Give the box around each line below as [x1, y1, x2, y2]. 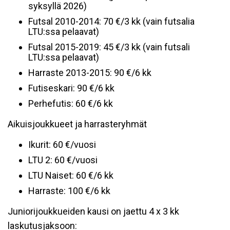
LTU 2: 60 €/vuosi [28, 155, 98, 165]
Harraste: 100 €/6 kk [28, 185, 110, 196]
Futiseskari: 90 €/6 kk [28, 83, 114, 93]
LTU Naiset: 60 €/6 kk [28, 170, 113, 181]
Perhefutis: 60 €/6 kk [28, 98, 113, 109]
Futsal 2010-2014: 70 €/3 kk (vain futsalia [28, 16, 195, 27]
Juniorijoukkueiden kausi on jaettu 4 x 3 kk [8, 206, 179, 217]
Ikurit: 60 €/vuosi [28, 139, 96, 150]
